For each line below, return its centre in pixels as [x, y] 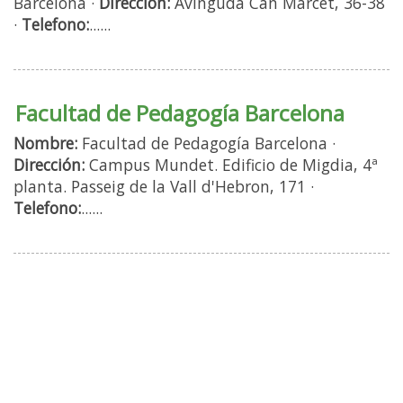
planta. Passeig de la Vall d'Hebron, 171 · [164, 187]
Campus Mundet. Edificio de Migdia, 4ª [231, 165]
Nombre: [45, 143]
